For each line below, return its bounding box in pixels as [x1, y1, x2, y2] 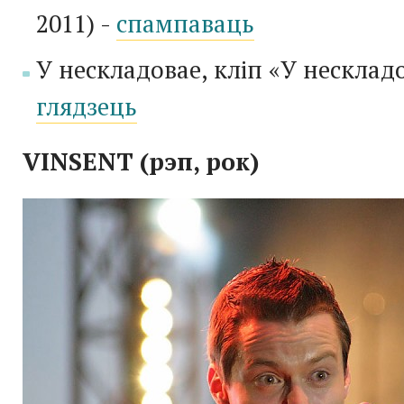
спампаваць [116, 6, 254, 40]
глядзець [36, 89, 137, 123]
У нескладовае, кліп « [36, 52, 280, 86]
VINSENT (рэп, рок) [23, 144, 260, 178]
